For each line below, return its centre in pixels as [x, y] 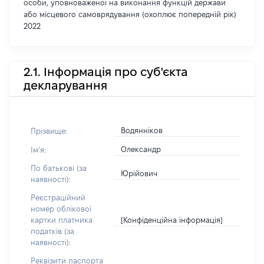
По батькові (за [59, 168]
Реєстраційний [58, 197]
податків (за [52, 231]
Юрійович [139, 173]
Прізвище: [49, 131]
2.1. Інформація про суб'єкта [106, 72]
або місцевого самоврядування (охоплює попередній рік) [130, 14]
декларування [65, 85]
